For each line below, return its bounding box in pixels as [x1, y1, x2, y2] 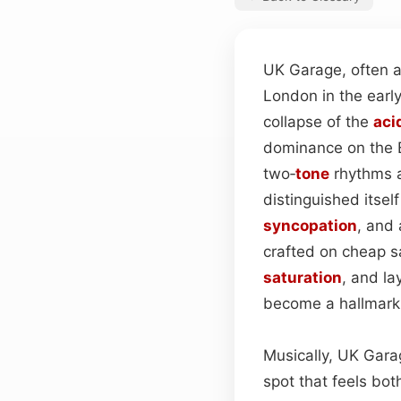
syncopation [263, 216, 357, 235]
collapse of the [263, 112, 373, 131]
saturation [263, 268, 342, 286]
